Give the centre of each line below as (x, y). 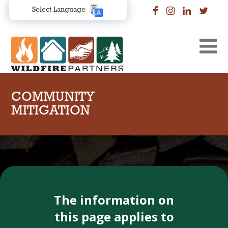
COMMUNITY (53, 97)
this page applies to (114, 217)
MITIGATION (51, 111)
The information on (114, 200)
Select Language (59, 10)
